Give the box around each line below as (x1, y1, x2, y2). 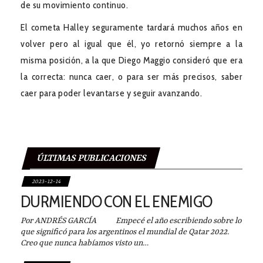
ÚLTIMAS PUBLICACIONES (36, 153, 146, 164)
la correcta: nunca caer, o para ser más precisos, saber (21, 70, 242, 82)
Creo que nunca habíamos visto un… (21, 238, 149, 248)
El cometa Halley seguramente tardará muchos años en (21, 21, 242, 33)
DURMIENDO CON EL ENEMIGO (21, 191, 213, 211)
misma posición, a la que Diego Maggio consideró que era (21, 54, 242, 66)
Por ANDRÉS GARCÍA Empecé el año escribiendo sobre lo (21, 215, 241, 225)
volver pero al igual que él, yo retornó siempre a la (21, 38, 242, 49)
